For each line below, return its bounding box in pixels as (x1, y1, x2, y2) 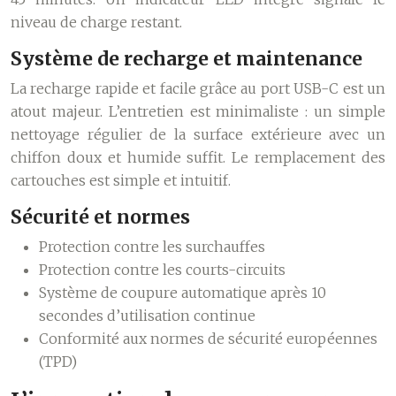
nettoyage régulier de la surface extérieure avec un (11, 126, 385, 143)
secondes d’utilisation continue (39, 307, 255, 324)
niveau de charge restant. (11, 13, 182, 31)
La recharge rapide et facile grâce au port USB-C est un (11, 80, 385, 97)
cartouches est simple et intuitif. (11, 171, 231, 189)
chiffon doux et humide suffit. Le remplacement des (11, 148, 385, 166)
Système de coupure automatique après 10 (39, 284, 326, 301)
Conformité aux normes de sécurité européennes (39, 330, 377, 347)
